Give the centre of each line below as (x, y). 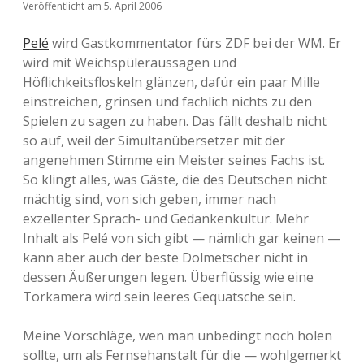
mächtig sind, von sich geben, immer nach (149, 199)
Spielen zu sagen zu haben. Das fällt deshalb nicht (175, 121)
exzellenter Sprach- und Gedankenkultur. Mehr (166, 219)
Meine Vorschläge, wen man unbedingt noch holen (178, 336)
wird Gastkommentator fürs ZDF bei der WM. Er (195, 43)
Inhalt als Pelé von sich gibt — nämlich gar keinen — (182, 238)
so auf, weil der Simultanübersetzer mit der (154, 141)
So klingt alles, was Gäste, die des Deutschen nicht (175, 180)
